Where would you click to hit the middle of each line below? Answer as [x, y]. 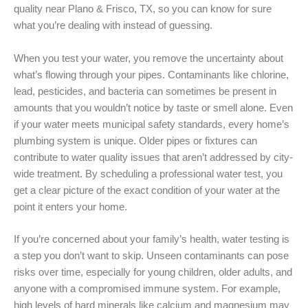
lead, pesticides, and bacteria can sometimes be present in [145, 91]
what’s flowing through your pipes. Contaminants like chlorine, [151, 75]
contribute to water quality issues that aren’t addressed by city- [153, 157]
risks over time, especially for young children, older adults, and [153, 272]
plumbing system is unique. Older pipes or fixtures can [135, 141]
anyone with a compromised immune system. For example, [147, 288]
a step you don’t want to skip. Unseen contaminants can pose [151, 255]
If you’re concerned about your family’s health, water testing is [152, 239]
